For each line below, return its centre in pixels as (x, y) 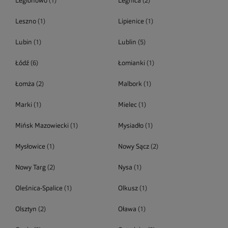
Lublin (127, 42)
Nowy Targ (31, 168)
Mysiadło (131, 126)
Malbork (130, 84)
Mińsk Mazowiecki (42, 126)
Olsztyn (26, 209)
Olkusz (128, 189)
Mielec (127, 105)
